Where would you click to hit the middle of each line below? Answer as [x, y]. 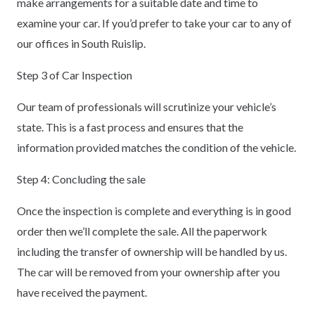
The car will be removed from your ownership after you [148, 271]
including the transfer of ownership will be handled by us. [152, 251]
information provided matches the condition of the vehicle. [156, 147]
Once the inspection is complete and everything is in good [154, 210]
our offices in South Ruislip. [81, 43]
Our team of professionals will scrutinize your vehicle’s [147, 106]
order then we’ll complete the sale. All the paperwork [142, 231]
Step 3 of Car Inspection [75, 75]
